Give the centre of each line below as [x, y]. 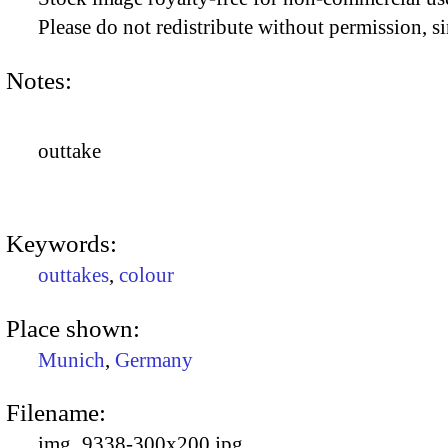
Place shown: [73, 328]
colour [146, 275]
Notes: [39, 80]
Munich [71, 359]
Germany [154, 359]
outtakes [73, 275]
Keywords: [61, 244]
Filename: [56, 412]
